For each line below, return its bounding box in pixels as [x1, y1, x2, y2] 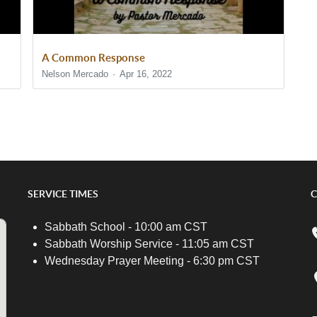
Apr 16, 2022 [119, 69, 172, 80]
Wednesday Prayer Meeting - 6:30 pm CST [44, 255, 260, 267]
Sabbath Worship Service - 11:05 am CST [44, 238, 254, 250]
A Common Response [42, 51, 146, 64]
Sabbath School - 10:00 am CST [44, 221, 207, 234]
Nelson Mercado [42, 69, 109, 80]
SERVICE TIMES [27, 188, 98, 200]
